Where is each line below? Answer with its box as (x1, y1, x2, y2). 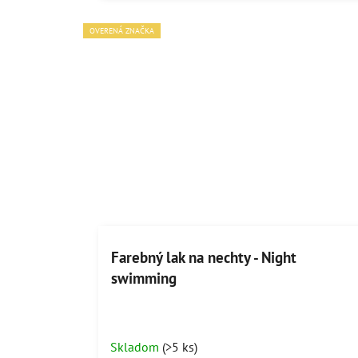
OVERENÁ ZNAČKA (89, 26, 154, 37)
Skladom (109, 338, 162, 355)
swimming (110, 268, 177, 288)
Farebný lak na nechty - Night (110, 247, 296, 267)
